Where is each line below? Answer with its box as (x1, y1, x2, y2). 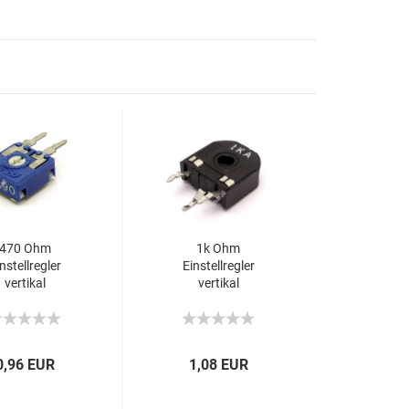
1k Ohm (196, 241, 241, 256)
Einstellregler (182, 258, 255, 273)
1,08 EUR (189, 356, 249, 373)
